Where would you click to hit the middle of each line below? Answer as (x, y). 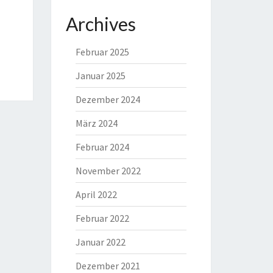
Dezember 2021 (108, 266)
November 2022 (108, 171)
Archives (101, 24)
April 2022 (96, 194)
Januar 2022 (100, 242)
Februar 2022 (102, 218)
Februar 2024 (102, 147)
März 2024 (96, 123)
